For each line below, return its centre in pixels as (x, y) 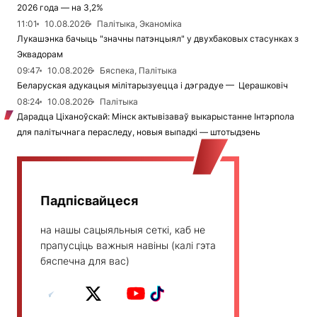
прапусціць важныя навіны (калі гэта (128, 246)
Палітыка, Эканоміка (139, 24)
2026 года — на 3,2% (60, 8)
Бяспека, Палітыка (138, 71)
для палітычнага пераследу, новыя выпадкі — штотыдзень (139, 132)
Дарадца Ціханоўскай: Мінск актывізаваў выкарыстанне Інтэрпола (156, 117)
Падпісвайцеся (89, 201)
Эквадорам (40, 54)
